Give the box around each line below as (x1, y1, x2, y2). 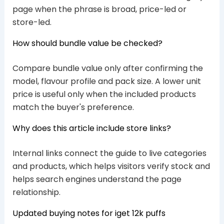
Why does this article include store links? (12, 122, 171, 134)
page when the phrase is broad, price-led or (12, 3, 186, 15)
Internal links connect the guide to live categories (12, 147, 206, 159)
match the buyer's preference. (12, 101, 134, 113)
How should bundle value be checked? (12, 37, 162, 49)
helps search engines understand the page (12, 173, 181, 185)
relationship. (12, 186, 60, 198)
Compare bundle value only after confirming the (12, 62, 203, 74)
